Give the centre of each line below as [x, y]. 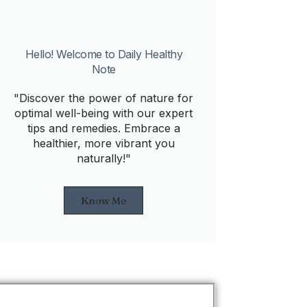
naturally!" [103, 158]
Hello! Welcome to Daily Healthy [104, 54]
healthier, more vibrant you [103, 143]
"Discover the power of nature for [104, 98]
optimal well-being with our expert [104, 113]
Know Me [104, 200]
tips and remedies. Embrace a [103, 128]
